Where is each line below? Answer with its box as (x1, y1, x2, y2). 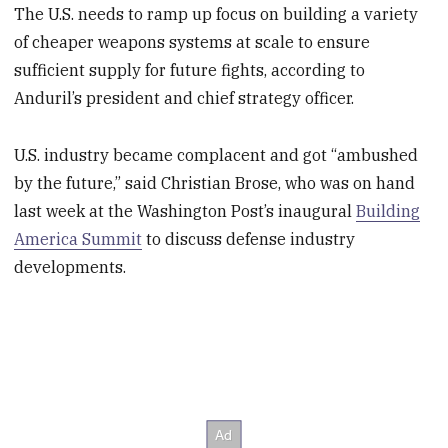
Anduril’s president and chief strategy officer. (14, 88, 355, 109)
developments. (14, 256, 127, 277)
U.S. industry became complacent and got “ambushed (14, 144, 419, 165)
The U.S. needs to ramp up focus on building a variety (14, 4, 419, 25)
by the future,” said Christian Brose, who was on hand (14, 172, 416, 193)
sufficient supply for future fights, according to (14, 60, 366, 81)
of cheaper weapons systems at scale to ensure (14, 32, 371, 53)
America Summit (14, 228, 143, 249)
